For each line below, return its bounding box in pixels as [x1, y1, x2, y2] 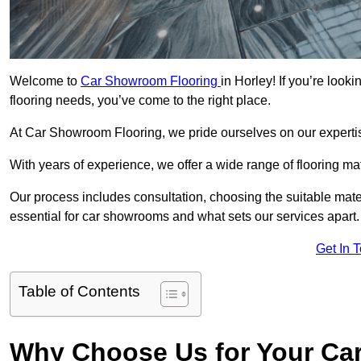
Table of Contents [19, 283, 140, 301]
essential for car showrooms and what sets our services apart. [10, 210, 359, 224]
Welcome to [10, 74, 81, 89]
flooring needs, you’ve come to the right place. [10, 93, 271, 108]
